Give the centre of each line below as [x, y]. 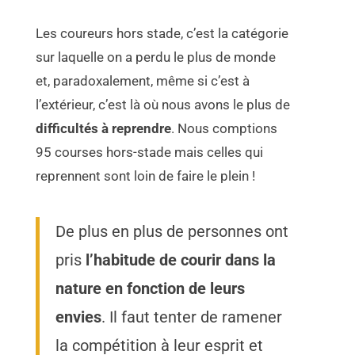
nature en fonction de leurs [151, 289]
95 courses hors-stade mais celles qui [150, 153]
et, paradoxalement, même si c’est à [143, 81]
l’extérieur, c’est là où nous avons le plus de [163, 105]
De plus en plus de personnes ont [172, 232]
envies [79, 317]
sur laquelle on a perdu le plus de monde [156, 57]
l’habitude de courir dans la [179, 260]
